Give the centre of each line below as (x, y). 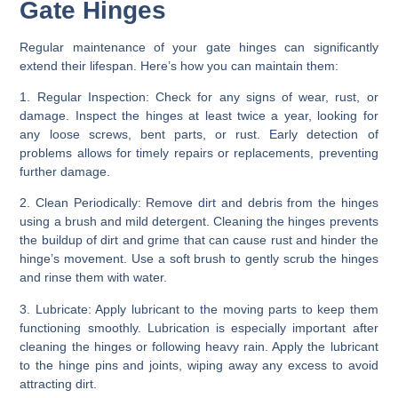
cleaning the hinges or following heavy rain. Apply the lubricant (199, 346)
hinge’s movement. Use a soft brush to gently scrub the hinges (199, 259)
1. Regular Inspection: (84, 96)
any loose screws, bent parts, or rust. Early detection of (199, 134)
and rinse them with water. (94, 278)
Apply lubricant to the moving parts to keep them (235, 309)
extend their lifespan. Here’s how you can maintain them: (179, 65)
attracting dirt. (59, 383)
